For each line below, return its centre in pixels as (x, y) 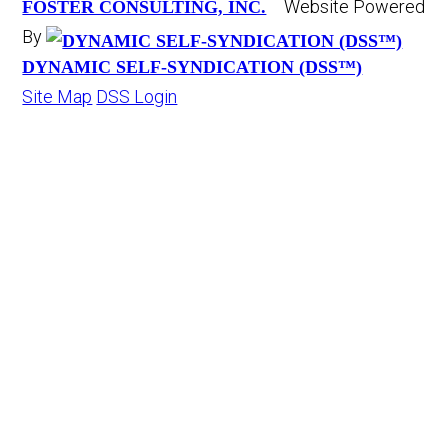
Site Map (57, 96)
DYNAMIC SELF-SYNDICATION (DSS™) (192, 66)
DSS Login (137, 96)
